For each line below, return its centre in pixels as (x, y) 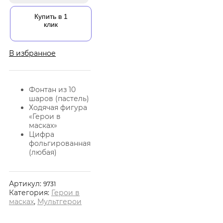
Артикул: (26, 183)
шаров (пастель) (59, 98)
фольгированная (60, 143)
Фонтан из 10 (52, 89)
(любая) (43, 152)
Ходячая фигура (58, 107)
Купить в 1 (51, 16)
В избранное (32, 53)
